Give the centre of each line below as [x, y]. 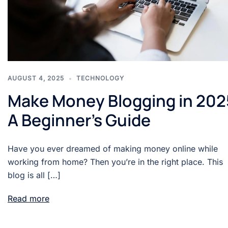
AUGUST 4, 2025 [36, 78]
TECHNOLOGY [100, 78]
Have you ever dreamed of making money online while [113, 149]
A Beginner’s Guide [79, 120]
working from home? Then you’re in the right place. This [115, 162]
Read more [28, 199]
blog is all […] [34, 175]
